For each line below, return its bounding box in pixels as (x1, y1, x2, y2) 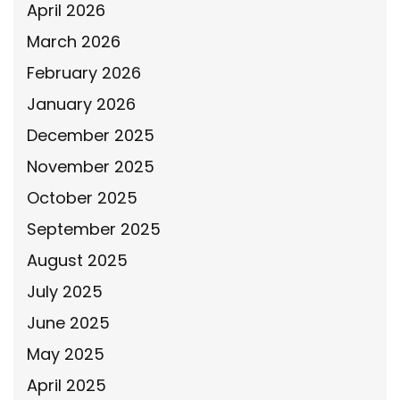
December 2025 (27, 123, 154, 146)
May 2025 (27, 342, 104, 365)
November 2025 (27, 154, 154, 178)
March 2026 (27, 29, 121, 53)
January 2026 (27, 92, 136, 115)
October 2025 (27, 186, 137, 209)
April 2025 (27, 373, 106, 396)
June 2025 (27, 311, 110, 334)
